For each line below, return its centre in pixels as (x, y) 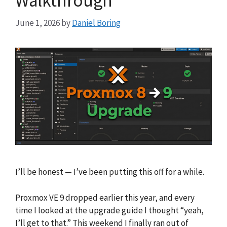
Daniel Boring (96, 23)
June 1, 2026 (37, 23)
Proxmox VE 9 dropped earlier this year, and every (105, 197)
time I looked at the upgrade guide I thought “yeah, (109, 210)
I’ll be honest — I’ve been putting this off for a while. (110, 172)
